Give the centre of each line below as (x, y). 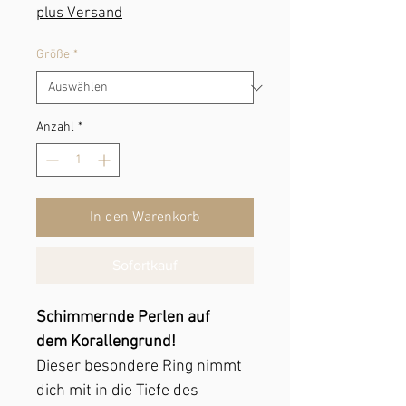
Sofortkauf (145, 265)
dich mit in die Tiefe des (117, 391)
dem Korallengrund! (106, 342)
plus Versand (79, 14)
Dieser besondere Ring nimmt (139, 367)
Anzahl (55, 127)
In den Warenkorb (145, 217)
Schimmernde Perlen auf (123, 318)
